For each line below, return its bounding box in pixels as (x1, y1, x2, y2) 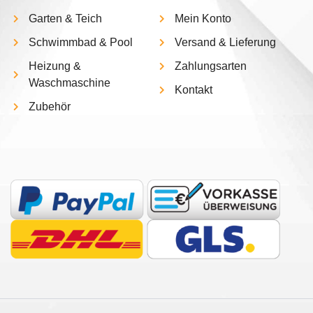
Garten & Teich (29, 13, 102, 25)
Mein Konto (175, 13, 231, 25)
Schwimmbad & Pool (29, 36, 133, 49)
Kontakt (175, 84, 212, 96)
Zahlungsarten (175, 60, 247, 73)
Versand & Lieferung (175, 36, 276, 49)
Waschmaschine (29, 77, 110, 89)
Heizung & (29, 60, 81, 73)
